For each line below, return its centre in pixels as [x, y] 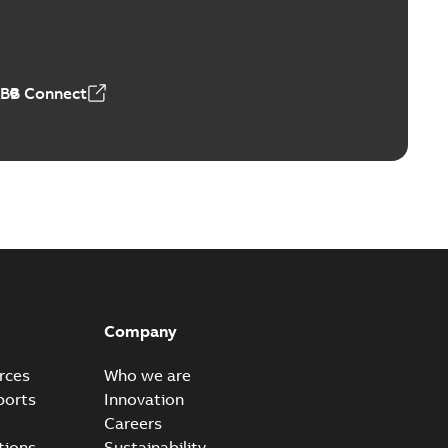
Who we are [147, 374]
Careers [132, 422]
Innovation [143, 398]
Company [140, 330]
